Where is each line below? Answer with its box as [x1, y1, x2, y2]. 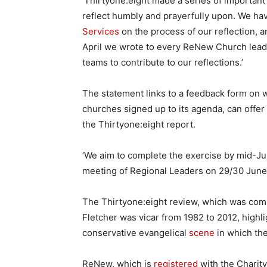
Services [82, 25, 119, 37]
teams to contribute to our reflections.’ [82, 56, 243, 68]
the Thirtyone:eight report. [82, 118, 195, 130]
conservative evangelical [82, 226, 189, 238]
